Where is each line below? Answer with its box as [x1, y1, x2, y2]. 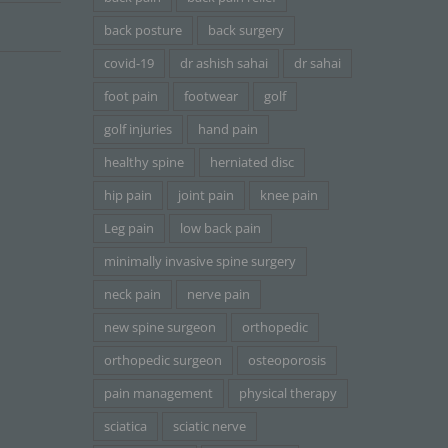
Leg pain [103, 220, 154, 238]
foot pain [103, 88, 158, 106]
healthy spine [103, 154, 184, 172]
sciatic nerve [172, 418, 246, 436]
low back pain [179, 220, 261, 238]
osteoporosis [247, 352, 326, 370]
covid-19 [103, 55, 154, 73]
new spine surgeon [103, 319, 216, 337]
